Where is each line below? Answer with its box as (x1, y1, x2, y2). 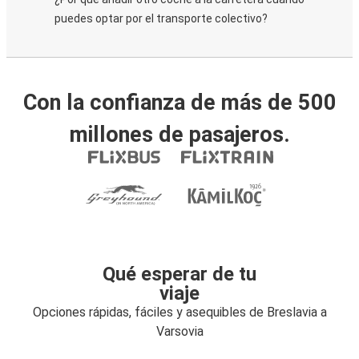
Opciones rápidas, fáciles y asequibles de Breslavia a (32, 305, 327, 320)
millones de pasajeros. (69, 122, 290, 147)
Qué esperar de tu (103, 263, 256, 285)
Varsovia (155, 324, 204, 339)
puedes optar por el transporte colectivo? (54, 12, 268, 25)
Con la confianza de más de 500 (22, 90, 337, 115)
